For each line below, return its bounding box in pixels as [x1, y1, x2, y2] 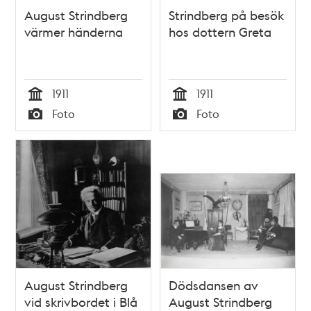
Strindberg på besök [169, 6, 284, 23]
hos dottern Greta [169, 23, 271, 40]
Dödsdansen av [169, 277, 258, 294]
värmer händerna [24, 23, 124, 40]
